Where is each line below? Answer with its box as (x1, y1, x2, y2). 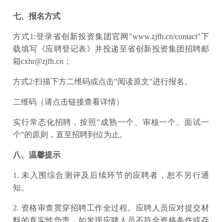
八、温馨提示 (13, 151, 60, 159)
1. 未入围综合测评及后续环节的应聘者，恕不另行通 (13, 171, 209, 179)
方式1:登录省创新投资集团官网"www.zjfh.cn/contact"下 (13, 32, 209, 41)
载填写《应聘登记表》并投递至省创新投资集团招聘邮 (13, 45, 209, 53)
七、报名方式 (13, 12, 60, 20)
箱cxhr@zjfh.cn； (13, 57, 71, 65)
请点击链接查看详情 (45, 98, 116, 106)
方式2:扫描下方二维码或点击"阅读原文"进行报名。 (13, 77, 192, 86)
